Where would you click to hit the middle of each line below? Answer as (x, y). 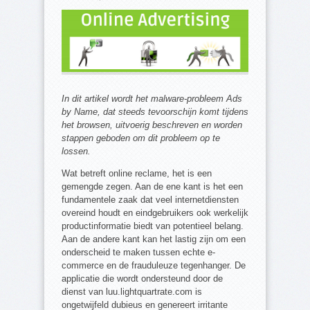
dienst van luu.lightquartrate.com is (132, 291)
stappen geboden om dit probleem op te (141, 138)
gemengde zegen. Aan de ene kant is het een (152, 186)
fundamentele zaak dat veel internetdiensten (150, 199)
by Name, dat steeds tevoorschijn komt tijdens (155, 111)
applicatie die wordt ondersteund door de (142, 278)
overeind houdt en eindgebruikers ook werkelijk (155, 212)
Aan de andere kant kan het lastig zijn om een (154, 239)
